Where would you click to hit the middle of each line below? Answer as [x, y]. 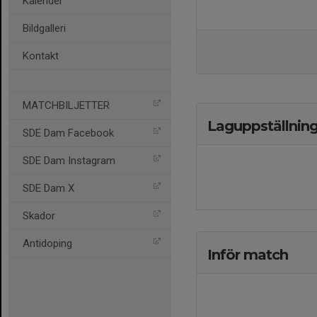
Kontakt [41, 56]
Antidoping [47, 243]
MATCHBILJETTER [66, 105]
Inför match [248, 255]
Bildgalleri [44, 28]
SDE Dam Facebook [68, 133]
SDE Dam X [48, 188]
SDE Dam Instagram [69, 161]
